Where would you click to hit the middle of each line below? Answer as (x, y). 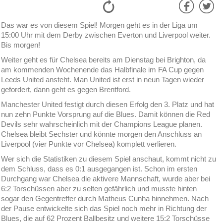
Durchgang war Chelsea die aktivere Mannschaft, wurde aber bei (106, 179)
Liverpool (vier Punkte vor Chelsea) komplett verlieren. (89, 144)
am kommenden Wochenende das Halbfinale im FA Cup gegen (103, 70)
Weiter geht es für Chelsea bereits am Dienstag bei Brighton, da (104, 60)
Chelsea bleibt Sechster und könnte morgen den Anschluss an (102, 134)
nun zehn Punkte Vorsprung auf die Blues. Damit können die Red (106, 114)
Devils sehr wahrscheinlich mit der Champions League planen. (102, 124)
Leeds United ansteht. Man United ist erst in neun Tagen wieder (103, 80)
